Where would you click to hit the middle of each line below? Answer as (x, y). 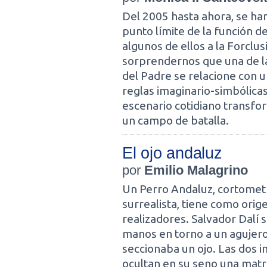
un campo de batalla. (176, 120)
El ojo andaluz (172, 153)
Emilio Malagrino (196, 170)
